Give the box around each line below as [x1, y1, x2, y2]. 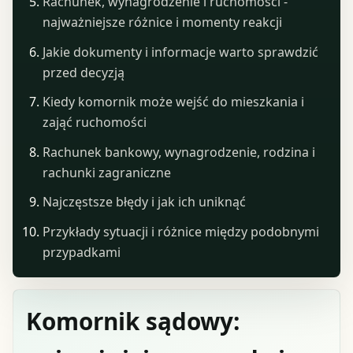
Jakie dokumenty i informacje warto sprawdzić [42, 43, 318, 61]
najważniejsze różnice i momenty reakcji [42, 13, 282, 32]
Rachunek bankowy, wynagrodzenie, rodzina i [42, 143, 315, 161]
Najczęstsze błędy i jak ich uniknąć [42, 193, 246, 211]
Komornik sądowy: [26, 305, 240, 338]
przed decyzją [42, 63, 124, 81]
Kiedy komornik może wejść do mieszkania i [42, 93, 304, 111]
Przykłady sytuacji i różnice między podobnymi [42, 222, 319, 240]
